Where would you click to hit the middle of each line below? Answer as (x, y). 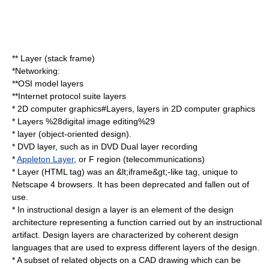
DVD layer (36, 147)
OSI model (38, 83)
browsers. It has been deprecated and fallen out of (152, 184)
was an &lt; (107, 172)
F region (105, 159)
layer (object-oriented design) (73, 134)
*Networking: (36, 71)
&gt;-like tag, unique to (195, 172)
